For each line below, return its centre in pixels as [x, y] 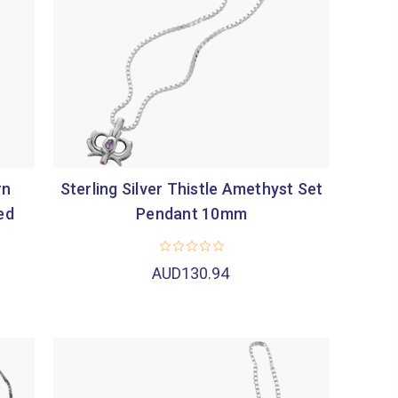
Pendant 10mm [192, 214]
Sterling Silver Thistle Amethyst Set [191, 189]
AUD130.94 [191, 274]
